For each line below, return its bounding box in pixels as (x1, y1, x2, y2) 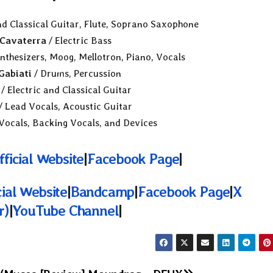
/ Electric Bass (46, 35, 112, 47)
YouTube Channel (12, 201, 119, 219)
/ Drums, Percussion (32, 68, 122, 80)
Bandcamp (70, 182, 135, 200)
